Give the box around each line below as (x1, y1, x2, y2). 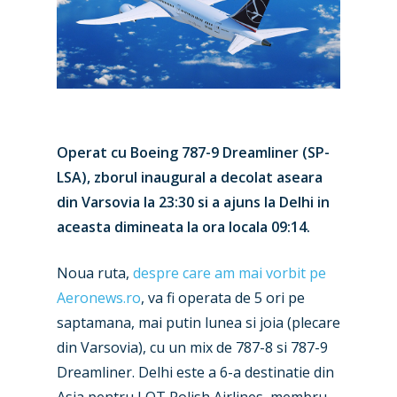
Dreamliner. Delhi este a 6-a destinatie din (57, 362, 334, 382)
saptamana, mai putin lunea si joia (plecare (57, 312, 340, 332)
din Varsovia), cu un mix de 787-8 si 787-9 (57, 337, 328, 357)
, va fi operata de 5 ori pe (141, 287, 305, 307)
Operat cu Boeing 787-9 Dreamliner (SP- (57, 142, 330, 162)
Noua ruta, (57, 262, 133, 283)
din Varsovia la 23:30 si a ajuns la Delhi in (57, 191, 330, 212)
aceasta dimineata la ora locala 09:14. (57, 216, 310, 237)
